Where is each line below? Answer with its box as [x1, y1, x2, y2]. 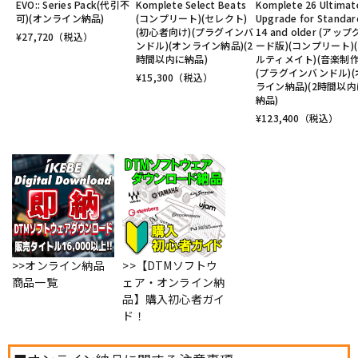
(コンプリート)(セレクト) [136, 11, 248, 26]
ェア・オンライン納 [122, 273, 225, 290]
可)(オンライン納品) [16, 11, 105, 26]
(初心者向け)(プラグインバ [136, 25, 254, 39]
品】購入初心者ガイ [122, 290, 225, 307]
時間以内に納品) [136, 52, 208, 66]
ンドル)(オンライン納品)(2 [136, 38, 253, 53]
